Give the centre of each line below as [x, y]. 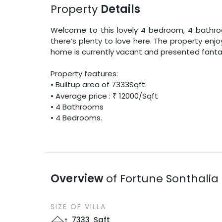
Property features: [84, 73]
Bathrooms [82, 107]
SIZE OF [66, 206]
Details [121, 9]
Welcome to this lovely [96, 30]
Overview [79, 178]
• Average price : [81, 96]
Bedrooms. [82, 117]
